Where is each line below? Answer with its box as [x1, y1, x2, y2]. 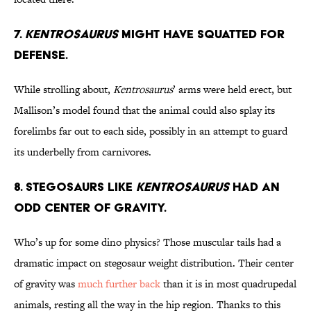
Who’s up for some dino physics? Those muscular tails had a [14, 235, 281, 250]
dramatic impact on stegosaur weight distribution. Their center [14, 255, 294, 271]
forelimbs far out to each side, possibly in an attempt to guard [14, 124, 287, 139]
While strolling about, [14, 82, 113, 97]
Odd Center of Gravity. [14, 200, 167, 215]
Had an [229, 179, 280, 194]
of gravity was [14, 276, 78, 292]
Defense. [14, 47, 68, 62]
